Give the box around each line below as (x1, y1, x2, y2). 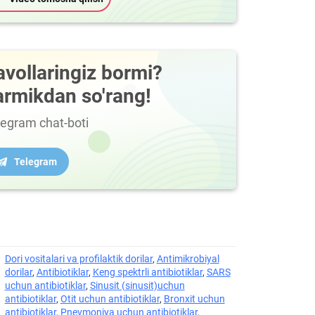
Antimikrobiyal (156, 253, 219, 264)
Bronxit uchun (163, 293, 225, 304)
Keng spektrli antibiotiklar (92, 266, 202, 278)
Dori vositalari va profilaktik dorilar (4, 253, 153, 264)
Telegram (13, 156, 57, 167)
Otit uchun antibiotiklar (60, 293, 160, 304)
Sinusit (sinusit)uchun (89, 280, 185, 291)
